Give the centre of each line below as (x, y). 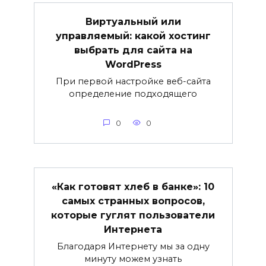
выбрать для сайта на (133, 50)
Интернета (133, 229)
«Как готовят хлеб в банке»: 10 (133, 186)
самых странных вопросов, (133, 201)
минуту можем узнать (133, 259)
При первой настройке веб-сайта (133, 81)
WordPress (133, 64)
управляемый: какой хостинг (133, 36)
